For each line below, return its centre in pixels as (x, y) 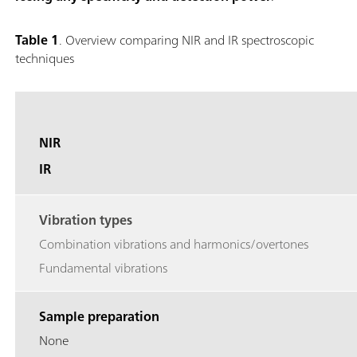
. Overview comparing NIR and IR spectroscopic (186, 40)
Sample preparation (99, 317)
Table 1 (37, 40)
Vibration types (86, 220)
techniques (45, 59)
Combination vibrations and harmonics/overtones (174, 244)
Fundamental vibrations (103, 268)
